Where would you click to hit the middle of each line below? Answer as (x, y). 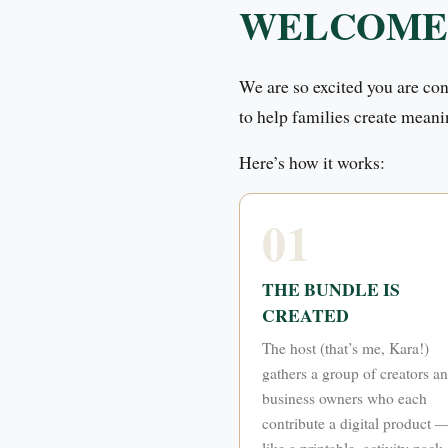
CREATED (306, 314)
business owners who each (345, 397)
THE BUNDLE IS (331, 288)
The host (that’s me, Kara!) (346, 347)
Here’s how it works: (312, 162)
